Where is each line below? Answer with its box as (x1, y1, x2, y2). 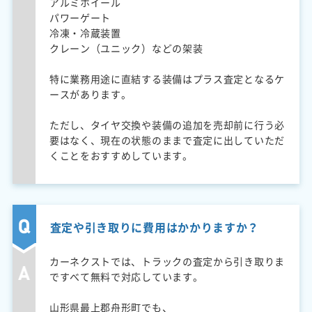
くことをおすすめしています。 (49, 148, 193, 162)
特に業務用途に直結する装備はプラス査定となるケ (49, 71, 285, 86)
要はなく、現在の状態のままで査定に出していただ (49, 132, 285, 147)
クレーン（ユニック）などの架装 (49, 40, 203, 55)
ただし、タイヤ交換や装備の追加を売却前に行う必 (49, 117, 285, 132)
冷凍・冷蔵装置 (49, 25, 121, 40)
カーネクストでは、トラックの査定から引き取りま (49, 253, 285, 268)
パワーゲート (49, 10, 111, 24)
